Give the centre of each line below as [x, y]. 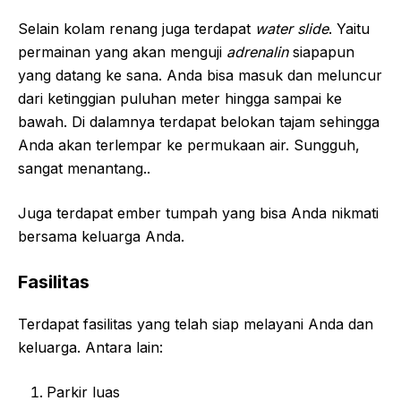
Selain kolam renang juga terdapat [137, 28]
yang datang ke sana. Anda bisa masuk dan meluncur [200, 75]
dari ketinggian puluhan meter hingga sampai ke [180, 98]
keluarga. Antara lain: [90, 347]
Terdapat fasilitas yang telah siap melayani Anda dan [196, 324]
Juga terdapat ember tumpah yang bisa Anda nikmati [198, 213]
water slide [292, 28]
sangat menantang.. [84, 168]
